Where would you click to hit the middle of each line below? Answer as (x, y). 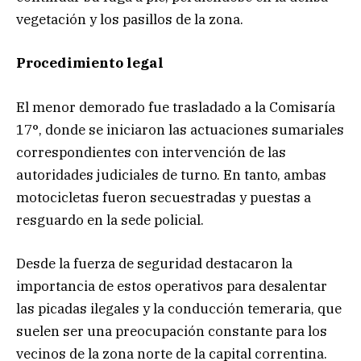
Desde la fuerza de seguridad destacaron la (154, 263)
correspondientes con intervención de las (151, 152)
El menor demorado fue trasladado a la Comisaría (176, 107)
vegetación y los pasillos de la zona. (130, 20)
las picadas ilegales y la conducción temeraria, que (179, 308)
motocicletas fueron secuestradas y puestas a (164, 197)
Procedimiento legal (90, 63)
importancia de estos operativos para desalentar (172, 286)
